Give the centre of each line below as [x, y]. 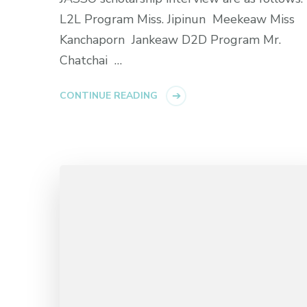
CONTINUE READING [109, 96]
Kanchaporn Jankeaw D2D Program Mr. [170, 40]
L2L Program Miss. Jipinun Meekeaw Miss [177, 20]
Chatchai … [91, 61]
